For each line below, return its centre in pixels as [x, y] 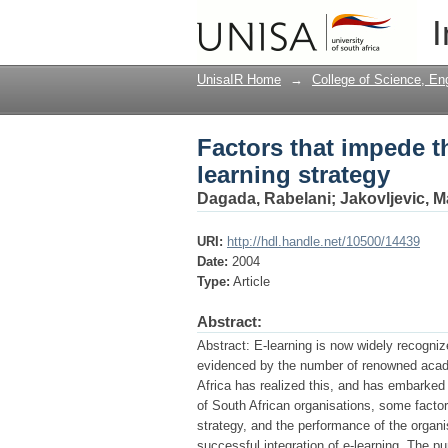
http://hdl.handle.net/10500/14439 [323, 241]
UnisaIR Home [239, 79]
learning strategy [293, 175]
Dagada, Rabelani [264, 198]
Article [251, 281]
